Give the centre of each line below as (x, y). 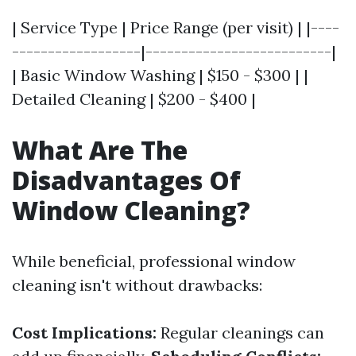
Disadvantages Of (126, 180)
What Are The (100, 150)
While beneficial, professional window (154, 261)
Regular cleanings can (240, 333)
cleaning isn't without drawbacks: (137, 285)
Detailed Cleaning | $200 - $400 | (134, 99)
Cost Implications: (84, 333)
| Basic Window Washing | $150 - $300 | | (160, 75)
